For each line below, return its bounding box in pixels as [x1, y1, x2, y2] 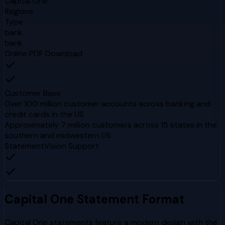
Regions [5, 6, 33, 17]
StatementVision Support [5, 140, 99, 151]
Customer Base [5, 87, 61, 98]
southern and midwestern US [5, 130, 111, 141]
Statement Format [74, 191, 184, 207]
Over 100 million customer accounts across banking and [5, 98, 210, 109]
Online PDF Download [5, 48, 82, 59]
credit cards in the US [5, 108, 84, 120]
